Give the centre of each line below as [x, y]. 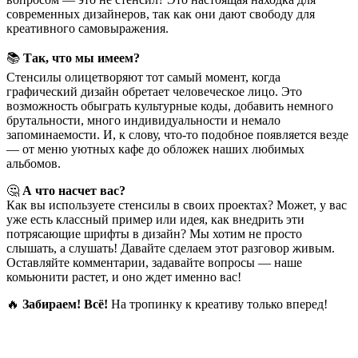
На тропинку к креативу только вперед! [218, 304]
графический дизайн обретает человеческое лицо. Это [154, 91]
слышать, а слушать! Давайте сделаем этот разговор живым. [171, 248]
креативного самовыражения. [88, 28]
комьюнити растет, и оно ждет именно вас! [124, 276]
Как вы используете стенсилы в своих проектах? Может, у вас [177, 205]
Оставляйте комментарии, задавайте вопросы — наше [154, 262]
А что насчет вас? [74, 190]
